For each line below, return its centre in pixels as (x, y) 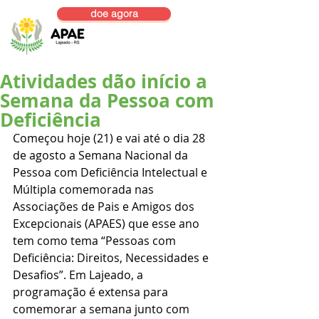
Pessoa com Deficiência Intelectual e (111, 172)
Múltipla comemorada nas (85, 189)
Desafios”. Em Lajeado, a (79, 275)
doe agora (114, 14)
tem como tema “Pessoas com (96, 241)
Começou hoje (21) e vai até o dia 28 (110, 138)
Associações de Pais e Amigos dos (105, 206)
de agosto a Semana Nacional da (102, 155)
